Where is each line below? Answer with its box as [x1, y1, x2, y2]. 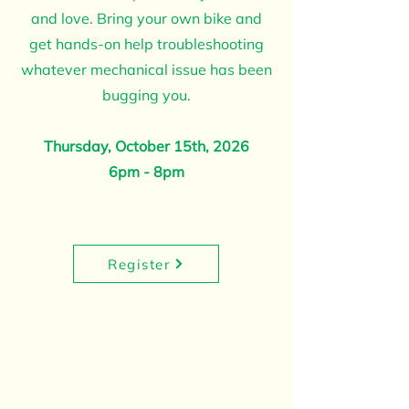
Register [108, 255, 170, 273]
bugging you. [101, 86, 191, 104]
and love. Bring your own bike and [30, 9, 262, 27]
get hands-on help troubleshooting [28, 35, 264, 53]
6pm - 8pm [108, 163, 184, 181]
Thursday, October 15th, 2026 [43, 137, 249, 155]
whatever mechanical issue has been [20, 60, 272, 79]
